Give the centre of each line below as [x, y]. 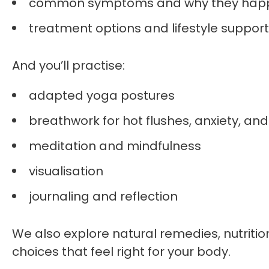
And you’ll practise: [68, 66]
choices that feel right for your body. [121, 252]
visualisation [66, 171]
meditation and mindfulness [115, 146]
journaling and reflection [103, 197]
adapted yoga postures [102, 96]
